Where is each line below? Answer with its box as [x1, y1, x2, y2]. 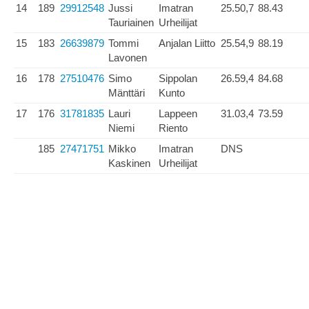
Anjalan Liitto [159, 37, 215, 49]
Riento [159, 122, 188, 134]
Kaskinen [108, 157, 150, 169]
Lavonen [108, 52, 147, 63]
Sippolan [159, 72, 197, 84]
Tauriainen [108, 17, 154, 28]
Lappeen [159, 108, 197, 119]
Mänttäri [108, 87, 145, 99]
